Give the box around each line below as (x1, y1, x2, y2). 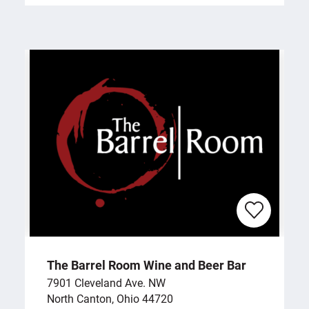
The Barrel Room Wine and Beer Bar (47, 257, 246, 274)
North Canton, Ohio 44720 (47, 291, 173, 306)
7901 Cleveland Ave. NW (47, 275, 166, 290)
